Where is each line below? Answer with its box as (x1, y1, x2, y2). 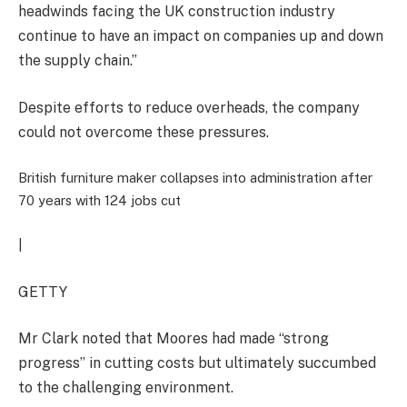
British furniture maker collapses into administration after (18, 170, 372, 186)
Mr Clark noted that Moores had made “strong (18, 330, 329, 348)
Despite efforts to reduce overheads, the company (18, 98, 360, 116)
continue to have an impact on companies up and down (18, 27, 383, 45)
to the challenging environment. (18, 379, 233, 397)
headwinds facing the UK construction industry (18, 3, 335, 21)
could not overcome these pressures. (18, 123, 269, 141)
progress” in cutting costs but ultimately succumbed (18, 354, 376, 372)
